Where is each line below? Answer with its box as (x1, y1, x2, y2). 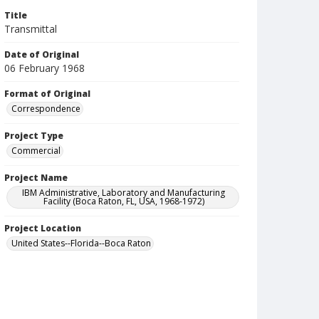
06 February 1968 (4, 61, 85, 75)
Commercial (11, 145, 61, 157)
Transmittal (4, 22, 57, 36)
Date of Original (4, 48, 79, 61)
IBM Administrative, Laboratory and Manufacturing (22, 187, 226, 199)
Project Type (4, 130, 63, 142)
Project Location (4, 222, 81, 234)
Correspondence (11, 103, 80, 115)
